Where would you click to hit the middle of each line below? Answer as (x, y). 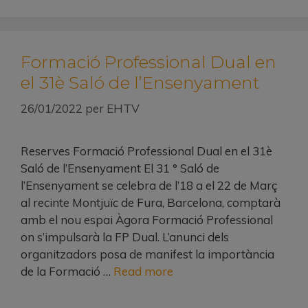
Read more (143, 272)
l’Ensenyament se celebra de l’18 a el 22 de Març (149, 186)
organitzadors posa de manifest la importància (147, 254)
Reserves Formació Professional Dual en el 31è (146, 151)
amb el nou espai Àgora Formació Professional (147, 220)
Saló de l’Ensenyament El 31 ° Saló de (120, 168)
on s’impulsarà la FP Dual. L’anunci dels (125, 237)
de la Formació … (67, 272)
